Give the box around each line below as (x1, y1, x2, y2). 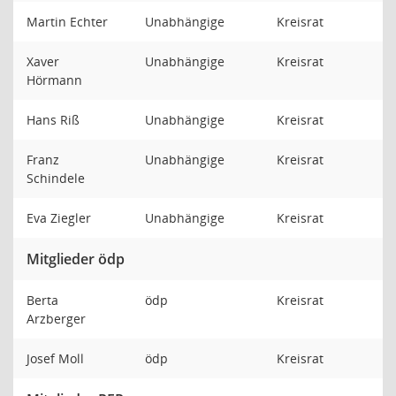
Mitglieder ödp (27, 249, 125, 269)
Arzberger (27, 310, 89, 327)
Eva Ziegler (27, 209, 95, 226)
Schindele (27, 170, 88, 187)
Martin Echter (27, 13, 111, 30)
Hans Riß (27, 111, 83, 128)
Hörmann (27, 72, 86, 88)
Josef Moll (27, 350, 88, 367)
